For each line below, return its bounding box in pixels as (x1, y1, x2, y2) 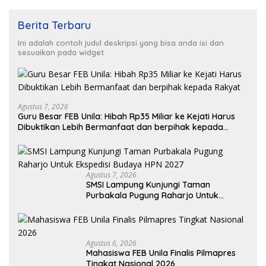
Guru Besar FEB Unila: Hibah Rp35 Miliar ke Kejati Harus (18, 110, 235, 122)
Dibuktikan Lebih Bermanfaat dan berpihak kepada (18, 121, 223, 132)
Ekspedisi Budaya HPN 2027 (86, 200, 197, 211)
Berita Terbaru (18, 18, 91, 32)
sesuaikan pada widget (18, 47, 104, 57)
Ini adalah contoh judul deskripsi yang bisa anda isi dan (18, 37, 224, 47)
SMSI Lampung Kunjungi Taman (86, 179, 210, 190)
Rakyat (18, 132, 46, 143)
